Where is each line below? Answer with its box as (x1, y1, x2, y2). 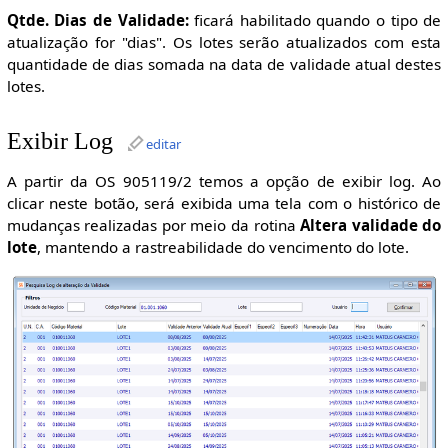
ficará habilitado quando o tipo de (188, 9, 442, 30)
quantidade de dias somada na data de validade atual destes (6, 53, 442, 74)
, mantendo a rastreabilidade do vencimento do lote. (36, 236, 409, 257)
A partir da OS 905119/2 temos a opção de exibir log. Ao (6, 170, 442, 191)
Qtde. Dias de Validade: (6, 9, 189, 30)
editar (145, 135, 181, 154)
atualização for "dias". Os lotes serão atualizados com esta (6, 31, 442, 52)
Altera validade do (300, 214, 442, 235)
